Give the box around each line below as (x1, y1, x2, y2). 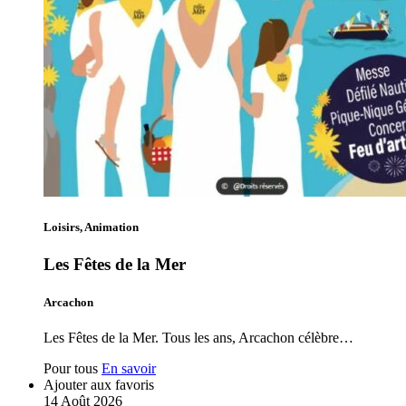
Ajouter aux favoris (43, 376, 154, 392)
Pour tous (43, 360, 98, 376)
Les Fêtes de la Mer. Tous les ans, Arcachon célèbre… (43, 329, 353, 345)
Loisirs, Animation (43, 220, 139, 235)
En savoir (101, 360, 156, 376)
